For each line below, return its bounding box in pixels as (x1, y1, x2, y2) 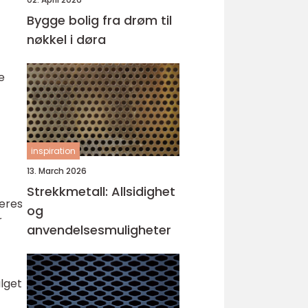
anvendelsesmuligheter (27, 221, 171, 239)
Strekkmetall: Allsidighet (27, 183, 175, 200)
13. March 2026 (27, 165, 87, 177)
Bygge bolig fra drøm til (27, 12, 102, 29)
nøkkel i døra (27, 31, 106, 48)
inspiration (31, 145, 76, 157)
